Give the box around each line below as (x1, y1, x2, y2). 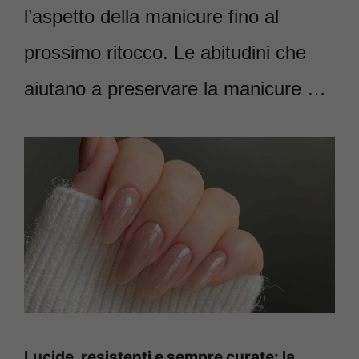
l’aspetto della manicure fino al (24, 6, 279, 28)
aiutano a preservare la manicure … (24, 78, 326, 100)
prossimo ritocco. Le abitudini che (24, 42, 306, 64)
